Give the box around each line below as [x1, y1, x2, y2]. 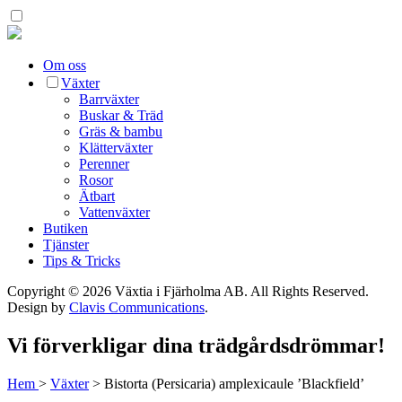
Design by [7, 300, 69, 315]
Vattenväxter [79, 205, 150, 220]
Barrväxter [79, 92, 139, 107]
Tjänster [43, 237, 89, 252]
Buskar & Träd [79, 108, 163, 123]
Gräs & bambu [79, 124, 162, 139]
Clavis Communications [69, 300, 205, 315]
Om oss [43, 57, 86, 73]
